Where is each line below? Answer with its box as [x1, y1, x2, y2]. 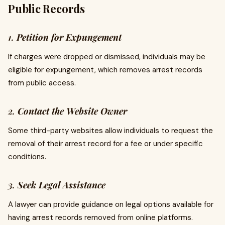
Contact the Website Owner [18, 105, 127, 117]
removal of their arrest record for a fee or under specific [8, 139, 203, 149]
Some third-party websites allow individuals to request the [8, 126, 213, 136]
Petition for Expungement [17, 31, 122, 43]
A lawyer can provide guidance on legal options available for [8, 199, 213, 209]
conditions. [8, 152, 46, 162]
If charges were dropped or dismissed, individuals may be [8, 52, 205, 62]
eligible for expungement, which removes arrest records [8, 65, 202, 75]
